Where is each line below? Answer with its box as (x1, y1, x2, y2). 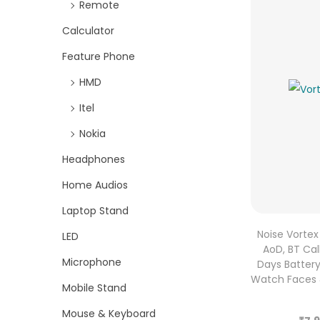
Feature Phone (62, 49, 135, 64)
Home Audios (62, 177, 128, 192)
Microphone (62, 254, 121, 269)
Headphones (62, 151, 125, 166)
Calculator (62, 23, 114, 38)
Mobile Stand (62, 280, 126, 295)
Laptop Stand (62, 203, 129, 218)
